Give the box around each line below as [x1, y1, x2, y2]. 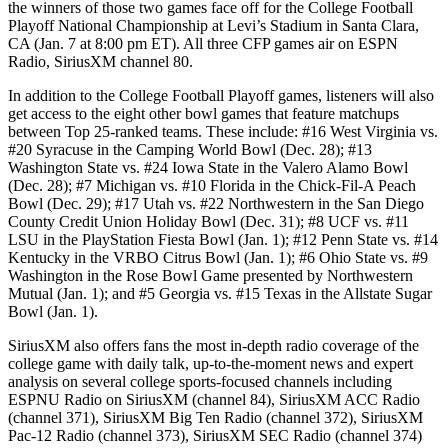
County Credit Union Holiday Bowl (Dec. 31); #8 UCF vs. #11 [8, 212, 409, 230]
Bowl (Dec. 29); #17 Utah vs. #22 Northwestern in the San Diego [8, 194, 424, 212]
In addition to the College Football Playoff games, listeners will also [8, 86, 434, 104]
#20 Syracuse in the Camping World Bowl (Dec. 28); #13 [8, 140, 372, 158]
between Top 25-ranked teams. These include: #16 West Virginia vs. [8, 122, 438, 140]
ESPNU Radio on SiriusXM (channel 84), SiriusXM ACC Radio [8, 390, 420, 408]
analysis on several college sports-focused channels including [8, 372, 392, 390]
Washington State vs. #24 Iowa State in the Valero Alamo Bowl [8, 158, 408, 176]
